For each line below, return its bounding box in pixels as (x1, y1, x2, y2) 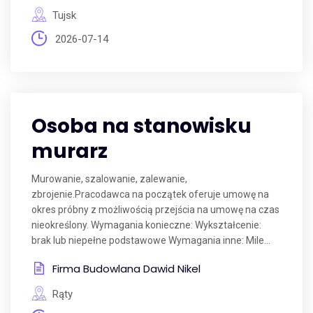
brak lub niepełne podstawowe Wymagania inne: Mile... (31, 235, 270, 246)
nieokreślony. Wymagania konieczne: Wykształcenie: (31, 219, 261, 231)
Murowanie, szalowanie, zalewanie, (31, 173, 187, 184)
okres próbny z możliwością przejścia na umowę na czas (31, 204, 279, 215)
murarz (31, 138, 108, 165)
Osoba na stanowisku (31, 112, 252, 140)
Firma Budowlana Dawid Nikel (52, 261, 201, 276)
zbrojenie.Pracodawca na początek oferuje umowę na (31, 189, 269, 200)
